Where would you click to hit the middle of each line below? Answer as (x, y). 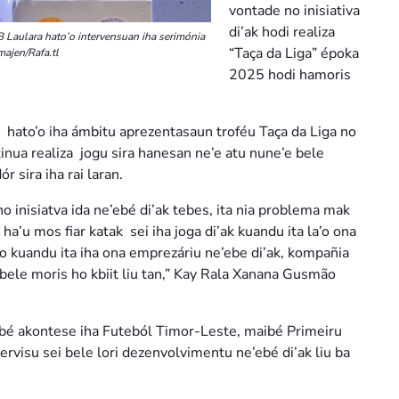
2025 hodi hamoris (290, 75)
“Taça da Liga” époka (294, 54)
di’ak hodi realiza (282, 33)
